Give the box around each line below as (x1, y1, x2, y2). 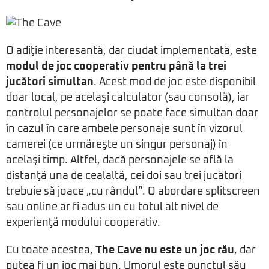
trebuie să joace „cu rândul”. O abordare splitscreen (6, 186, 260, 197)
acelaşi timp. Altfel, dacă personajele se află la (6, 155, 234, 166)
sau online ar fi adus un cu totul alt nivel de (6, 202, 219, 213)
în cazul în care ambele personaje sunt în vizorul (6, 124, 243, 134)
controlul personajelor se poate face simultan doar (6, 108, 258, 119)
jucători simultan (6, 77, 94, 88)
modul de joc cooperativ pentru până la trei (6, 61, 226, 72)
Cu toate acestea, (6, 245, 95, 256)
